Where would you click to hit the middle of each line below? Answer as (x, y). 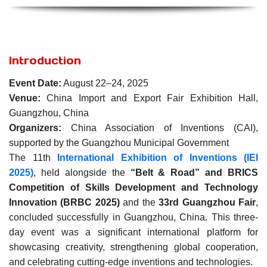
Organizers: (35, 128)
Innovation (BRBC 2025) (64, 202)
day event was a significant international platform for (133, 232)
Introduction (45, 61)
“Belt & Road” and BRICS (194, 172)
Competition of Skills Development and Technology (133, 187)
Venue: (25, 98)
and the (139, 202)
